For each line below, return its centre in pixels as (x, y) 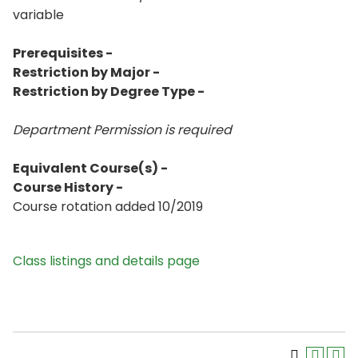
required (205, 130)
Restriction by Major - (86, 72)
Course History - (68, 187)
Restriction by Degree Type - (109, 91)
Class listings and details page (106, 261)
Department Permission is (93, 130)
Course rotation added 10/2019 (108, 207)
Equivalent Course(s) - (90, 168)
